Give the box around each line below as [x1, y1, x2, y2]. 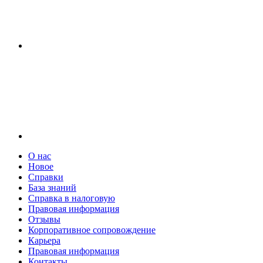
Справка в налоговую [28, 193, 115, 203]
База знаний [28, 183, 76, 193]
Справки [28, 172, 63, 182]
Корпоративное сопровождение [28, 225, 156, 235]
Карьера [28, 235, 60, 245]
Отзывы [28, 214, 60, 224]
